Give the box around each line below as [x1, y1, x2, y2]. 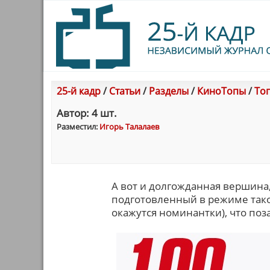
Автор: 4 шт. [57, 106, 117, 120]
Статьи [109, 84, 140, 98]
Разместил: [57, 121, 99, 132]
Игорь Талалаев [99, 121, 159, 132]
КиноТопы [197, 84, 246, 98]
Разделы [149, 84, 189, 98]
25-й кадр [57, 84, 101, 98]
